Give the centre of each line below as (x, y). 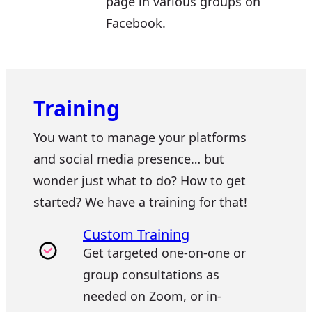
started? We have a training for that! (140, 202)
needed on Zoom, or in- (153, 296)
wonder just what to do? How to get (140, 180)
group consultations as (151, 274)
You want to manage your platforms (140, 137)
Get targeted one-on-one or (165, 253)
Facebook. (135, 23)
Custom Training (136, 234)
